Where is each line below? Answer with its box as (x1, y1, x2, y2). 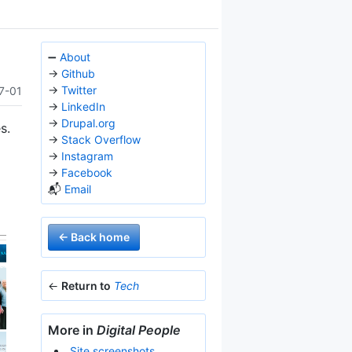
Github (61, 67, 95, 80)
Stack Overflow (61, 133, 141, 146)
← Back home (58, 230, 130, 244)
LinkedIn (61, 100, 105, 113)
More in (48, 322, 97, 338)
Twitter (61, 83, 97, 97)
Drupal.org (61, 116, 115, 130)
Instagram (61, 149, 113, 163)
